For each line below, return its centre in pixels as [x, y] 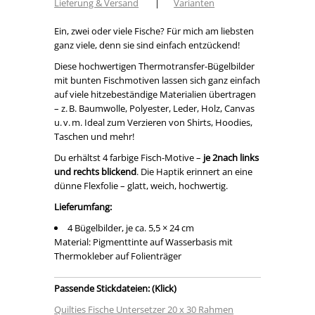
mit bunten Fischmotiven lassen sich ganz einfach [157, 81]
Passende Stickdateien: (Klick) [116, 289]
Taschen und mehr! [95, 137]
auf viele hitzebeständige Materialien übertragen [155, 95]
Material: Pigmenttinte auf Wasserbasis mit [144, 242]
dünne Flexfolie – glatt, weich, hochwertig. [141, 186]
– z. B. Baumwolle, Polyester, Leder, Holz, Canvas [155, 109]
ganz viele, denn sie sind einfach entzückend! [147, 45]
